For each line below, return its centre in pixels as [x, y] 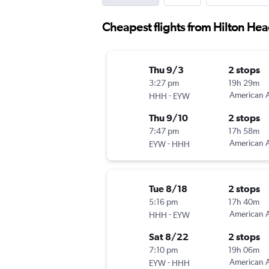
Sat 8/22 [169, 237]
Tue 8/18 [168, 189]
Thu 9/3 [166, 70]
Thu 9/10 [168, 118]
